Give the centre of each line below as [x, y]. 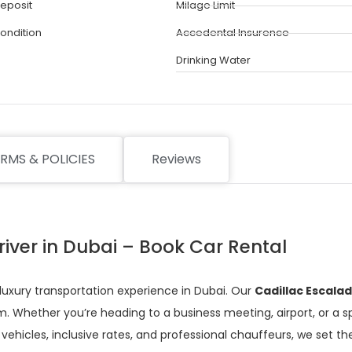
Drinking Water [213, 60]
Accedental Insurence [233, 33]
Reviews [176, 159]
